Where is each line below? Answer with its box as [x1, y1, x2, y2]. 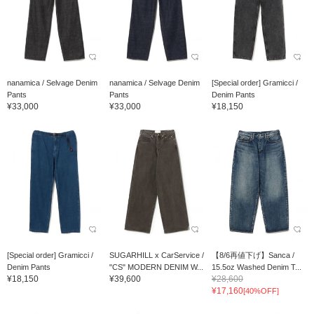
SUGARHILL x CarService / [109, 250, 204, 259]
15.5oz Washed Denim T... [211, 262, 301, 271]
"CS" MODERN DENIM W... [109, 262, 203, 271]
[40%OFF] [243, 286, 279, 295]
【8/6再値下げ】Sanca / [211, 250, 294, 259]
